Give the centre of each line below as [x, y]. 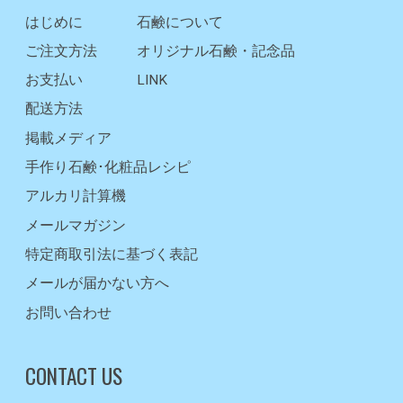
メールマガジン [76, 225]
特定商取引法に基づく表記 [112, 255]
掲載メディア [68, 138]
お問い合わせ [68, 313]
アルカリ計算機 [76, 197]
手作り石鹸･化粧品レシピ [108, 168]
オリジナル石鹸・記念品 [216, 51]
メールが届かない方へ [97, 284]
